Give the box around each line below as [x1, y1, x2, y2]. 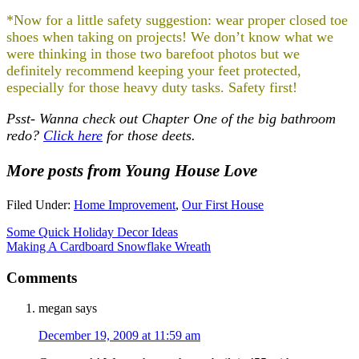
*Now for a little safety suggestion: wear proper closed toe [6, 11, 348, 28]
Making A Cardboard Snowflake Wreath [6, 239, 211, 253]
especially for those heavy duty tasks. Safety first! [6, 79, 297, 95]
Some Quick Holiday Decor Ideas [6, 224, 178, 239]
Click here [43, 127, 103, 143]
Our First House [182, 197, 264, 212]
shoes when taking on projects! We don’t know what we [6, 28, 333, 45]
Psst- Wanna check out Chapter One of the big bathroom [6, 110, 336, 127]
